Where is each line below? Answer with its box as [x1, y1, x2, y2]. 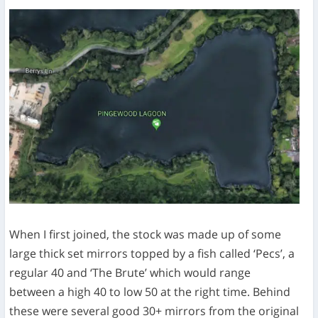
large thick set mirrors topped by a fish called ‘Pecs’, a [9, 245, 295, 261]
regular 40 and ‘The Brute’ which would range [9, 264, 251, 280]
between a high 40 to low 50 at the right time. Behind [9, 283, 291, 300]
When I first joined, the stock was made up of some [9, 226, 282, 242]
